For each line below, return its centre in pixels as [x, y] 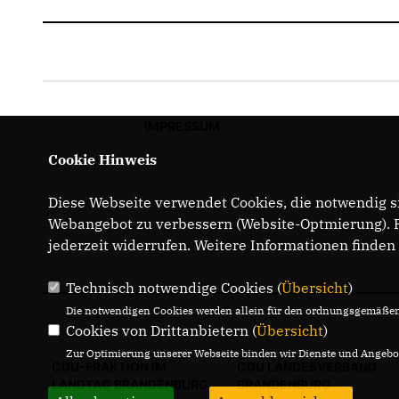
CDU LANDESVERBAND [307, 366]
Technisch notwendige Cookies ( [173, 288]
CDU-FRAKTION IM [109, 366]
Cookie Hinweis [102, 159]
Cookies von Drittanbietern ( [161, 330]
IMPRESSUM [182, 126]
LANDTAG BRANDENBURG [130, 384]
